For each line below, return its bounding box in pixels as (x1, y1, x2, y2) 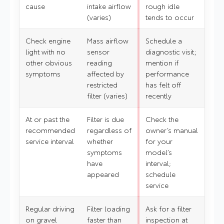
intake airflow (87, 1, 131, 11)
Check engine (25, 35, 70, 46)
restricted (87, 79, 117, 90)
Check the (145, 114, 178, 124)
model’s (145, 147, 172, 157)
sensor (87, 46, 109, 57)
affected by (87, 68, 124, 79)
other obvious (25, 57, 72, 68)
